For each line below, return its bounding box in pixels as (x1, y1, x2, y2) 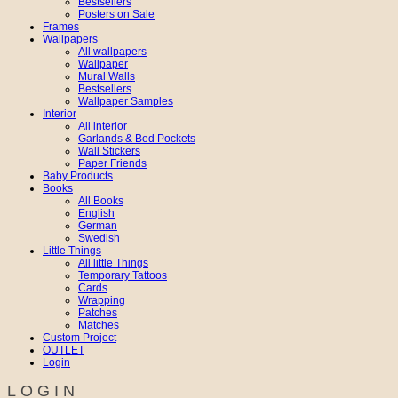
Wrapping (78, 293, 125, 306)
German (78, 219, 117, 232)
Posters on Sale (78, 7, 155, 20)
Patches (78, 306, 117, 319)
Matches (78, 318, 119, 331)
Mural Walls (78, 69, 135, 83)
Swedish (78, 231, 120, 244)
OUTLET (43, 343, 84, 356)
